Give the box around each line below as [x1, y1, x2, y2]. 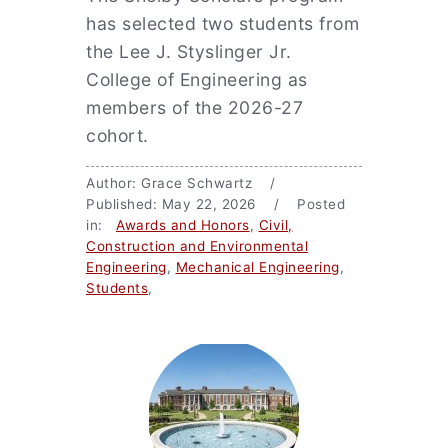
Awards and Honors [116, 217, 250, 233]
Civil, [258, 217, 293, 233]
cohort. [86, 125, 149, 146]
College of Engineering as [86, 69, 308, 90]
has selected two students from [86, 13, 359, 34]
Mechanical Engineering [175, 259, 340, 275]
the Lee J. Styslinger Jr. [86, 41, 292, 62]
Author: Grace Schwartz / [86, 175, 289, 191]
